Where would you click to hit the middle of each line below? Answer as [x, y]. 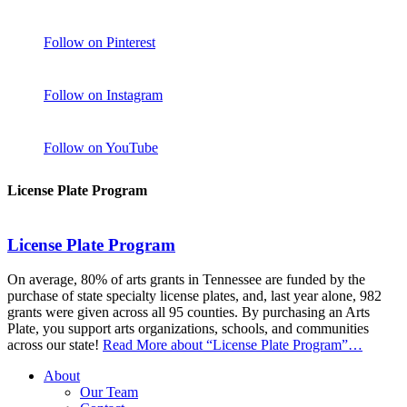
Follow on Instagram [103, 95]
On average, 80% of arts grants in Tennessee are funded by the [186, 280]
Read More [135, 345]
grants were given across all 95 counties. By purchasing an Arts [189, 313]
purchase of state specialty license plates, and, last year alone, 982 [194, 296]
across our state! [55, 345]
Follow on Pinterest [99, 43]
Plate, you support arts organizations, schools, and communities [188, 329]
